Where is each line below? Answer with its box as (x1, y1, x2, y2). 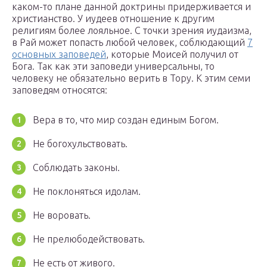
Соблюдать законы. (33, 162, 120, 173)
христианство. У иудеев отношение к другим (12, 13, 215, 24)
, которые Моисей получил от (106, 48, 238, 60)
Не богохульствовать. (33, 138, 128, 149)
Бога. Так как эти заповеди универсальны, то (12, 60, 215, 72)
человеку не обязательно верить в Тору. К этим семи (12, 72, 250, 83)
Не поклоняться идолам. (33, 185, 141, 197)
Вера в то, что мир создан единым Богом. (33, 114, 219, 125)
